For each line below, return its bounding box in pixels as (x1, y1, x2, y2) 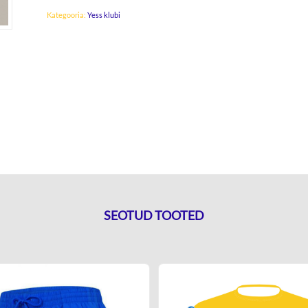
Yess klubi (87, 10, 121, 19)
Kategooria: (47, 10, 88, 19)
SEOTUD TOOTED (104, 208, 204, 223)
